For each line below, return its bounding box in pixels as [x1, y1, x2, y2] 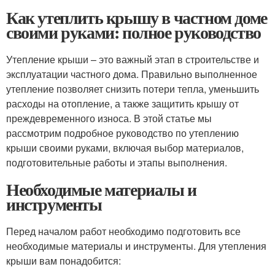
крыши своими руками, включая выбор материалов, [6, 141, 244, 155]
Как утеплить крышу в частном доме [6, 5, 267, 30]
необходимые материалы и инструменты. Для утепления [6, 239, 266, 253]
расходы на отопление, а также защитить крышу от [6, 96, 239, 110]
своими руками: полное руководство [6, 20, 261, 45]
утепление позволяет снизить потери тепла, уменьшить [6, 82, 259, 96]
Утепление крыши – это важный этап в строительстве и [6, 52, 259, 66]
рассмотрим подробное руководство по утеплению [6, 126, 239, 140]
